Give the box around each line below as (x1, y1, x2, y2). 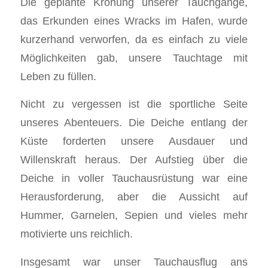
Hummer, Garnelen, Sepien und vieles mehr (20, 209, 248, 222)
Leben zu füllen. (20, 69, 96, 83)
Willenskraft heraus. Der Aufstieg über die (20, 153, 248, 166)
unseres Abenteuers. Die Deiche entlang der (20, 116, 248, 129)
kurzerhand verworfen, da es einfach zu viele (20, 32, 248, 45)
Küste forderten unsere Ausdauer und (20, 135, 248, 148)
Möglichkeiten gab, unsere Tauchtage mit (20, 51, 248, 64)
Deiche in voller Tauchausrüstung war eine (20, 172, 248, 185)
